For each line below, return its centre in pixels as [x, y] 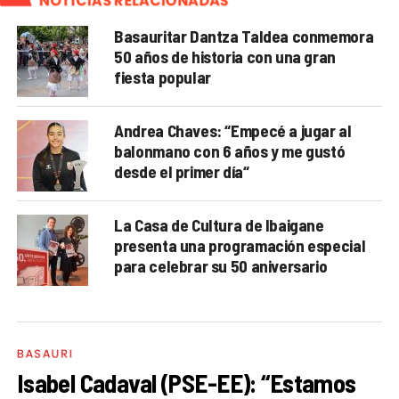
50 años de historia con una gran [225, 56]
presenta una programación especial [240, 245]
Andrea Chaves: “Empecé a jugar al [233, 130]
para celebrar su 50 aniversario [221, 265]
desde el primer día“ [182, 171]
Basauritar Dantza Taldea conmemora [244, 36]
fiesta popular [163, 77]
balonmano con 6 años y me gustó [230, 151]
